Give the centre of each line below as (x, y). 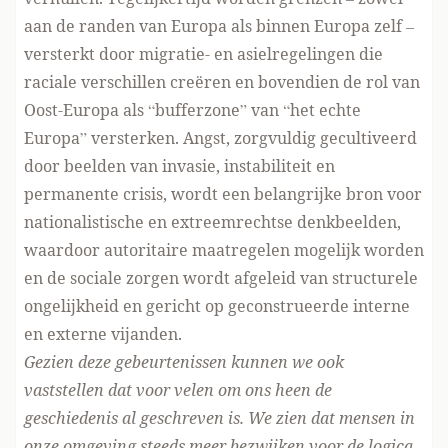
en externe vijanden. (103, 334)
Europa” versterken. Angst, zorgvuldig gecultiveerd (220, 138)
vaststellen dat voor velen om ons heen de (178, 390)
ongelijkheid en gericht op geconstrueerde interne (217, 306)
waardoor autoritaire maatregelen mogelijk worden (224, 250)
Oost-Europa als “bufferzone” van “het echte (192, 110)
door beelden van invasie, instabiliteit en (179, 166)
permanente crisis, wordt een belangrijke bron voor (223, 194)
